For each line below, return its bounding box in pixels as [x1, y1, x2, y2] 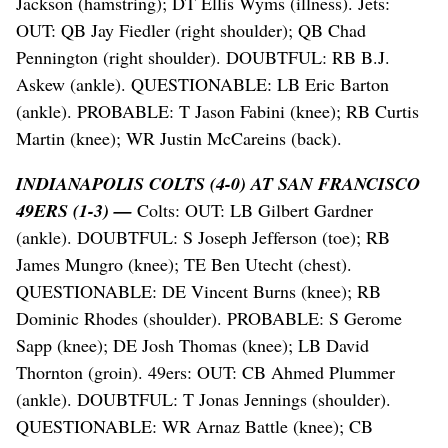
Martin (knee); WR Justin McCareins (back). [16, 126, 342, 151]
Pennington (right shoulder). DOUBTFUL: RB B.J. [16, 45, 390, 70]
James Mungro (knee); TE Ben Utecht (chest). [16, 252, 352, 277]
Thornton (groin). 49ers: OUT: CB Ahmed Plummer [16, 360, 395, 385]
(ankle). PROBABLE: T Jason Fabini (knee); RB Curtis [16, 99, 419, 124]
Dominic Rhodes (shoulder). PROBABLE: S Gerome [16, 306, 402, 331]
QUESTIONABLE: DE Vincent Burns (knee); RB [16, 279, 381, 304]
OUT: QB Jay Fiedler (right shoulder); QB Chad [16, 18, 366, 43]
